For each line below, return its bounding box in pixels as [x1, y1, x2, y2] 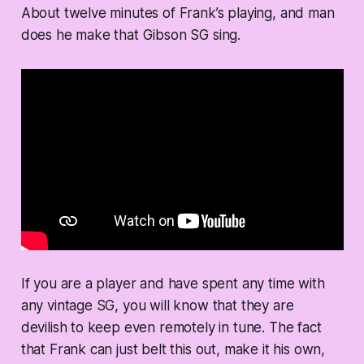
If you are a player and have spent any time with [20, 275, 325, 292]
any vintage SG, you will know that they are [20, 297, 294, 314]
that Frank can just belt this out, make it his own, [20, 340, 326, 357]
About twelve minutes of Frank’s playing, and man [20, 4, 335, 21]
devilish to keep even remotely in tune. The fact [20, 318, 322, 336]
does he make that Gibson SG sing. [20, 26, 241, 43]
